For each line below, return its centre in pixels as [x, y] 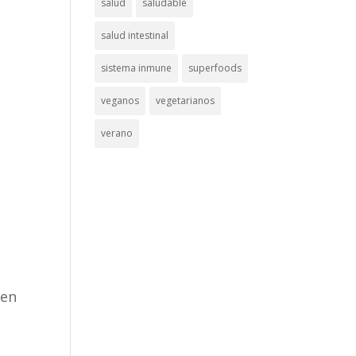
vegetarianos [186, 101]
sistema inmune [137, 68]
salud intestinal [135, 35]
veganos [120, 101]
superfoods [215, 68]
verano [117, 133]
